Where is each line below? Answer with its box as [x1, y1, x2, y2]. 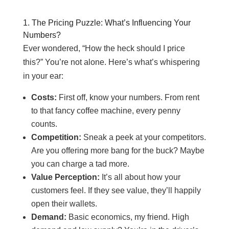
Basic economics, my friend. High [66, 213, 189, 221]
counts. [31, 120, 57, 128]
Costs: [31, 93, 57, 102]
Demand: [31, 213, 66, 221]
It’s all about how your [99, 173, 180, 181]
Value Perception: [31, 173, 100, 181]
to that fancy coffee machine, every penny [31, 106, 180, 115]
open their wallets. [31, 199, 97, 208]
